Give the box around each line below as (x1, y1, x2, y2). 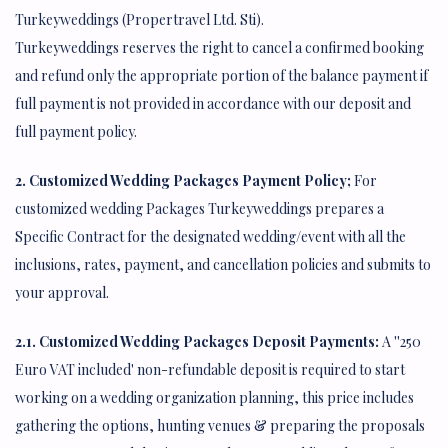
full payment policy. (15, 121, 137, 141)
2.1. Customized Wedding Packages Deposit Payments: (15, 331, 382, 351)
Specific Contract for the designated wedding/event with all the (15, 226, 406, 246)
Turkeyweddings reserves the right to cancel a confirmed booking (15, 37, 424, 57)
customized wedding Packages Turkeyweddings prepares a (15, 198, 384, 218)
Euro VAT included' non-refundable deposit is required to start (15, 359, 405, 379)
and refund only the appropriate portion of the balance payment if (15, 65, 428, 85)
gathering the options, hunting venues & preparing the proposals (15, 415, 425, 435)
